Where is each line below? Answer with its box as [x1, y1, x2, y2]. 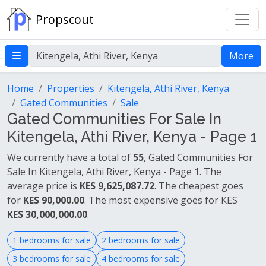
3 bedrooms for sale [12, 253, 91, 264]
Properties [47, 82, 94, 95]
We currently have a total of [7, 151, 133, 164]
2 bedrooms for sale [102, 235, 180, 246]
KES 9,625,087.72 [80, 179, 154, 192]
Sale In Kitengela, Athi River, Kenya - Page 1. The [7, 165, 221, 178]
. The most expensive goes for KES [84, 194, 237, 207]
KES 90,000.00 [23, 194, 84, 207]
